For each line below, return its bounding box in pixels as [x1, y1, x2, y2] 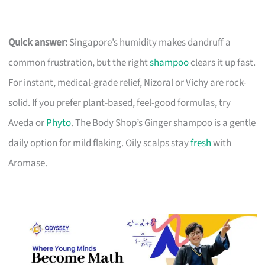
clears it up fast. [189, 55, 256, 70]
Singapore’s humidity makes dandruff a [67, 35, 231, 50]
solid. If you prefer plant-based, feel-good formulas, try [8, 95, 231, 110]
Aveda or [8, 115, 47, 130]
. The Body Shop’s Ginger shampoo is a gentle [71, 115, 256, 130]
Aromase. [8, 156, 48, 170]
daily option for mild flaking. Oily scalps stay [8, 135, 191, 150]
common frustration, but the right [8, 55, 150, 70]
